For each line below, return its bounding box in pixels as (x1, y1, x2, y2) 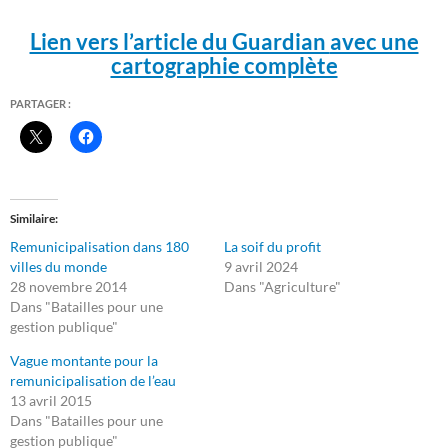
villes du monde (10, 258, 107, 275)
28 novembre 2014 (10, 278, 127, 295)
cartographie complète (110, 52, 338, 79)
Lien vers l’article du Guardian (29, 28, 330, 55)
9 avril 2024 (224, 258, 298, 275)
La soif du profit (224, 238, 321, 255)
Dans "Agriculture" (224, 278, 341, 295)
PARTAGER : (10, 97, 71, 110)
